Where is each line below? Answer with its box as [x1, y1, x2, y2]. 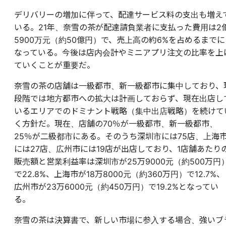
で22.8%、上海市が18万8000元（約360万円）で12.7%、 [14, 168, 224, 179]
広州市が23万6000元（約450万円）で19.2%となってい [14, 181, 218, 192]
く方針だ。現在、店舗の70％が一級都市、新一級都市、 [14, 118, 217, 129]
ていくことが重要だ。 [14, 60, 95, 70]
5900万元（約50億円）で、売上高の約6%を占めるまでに [14, 34, 225, 45]
